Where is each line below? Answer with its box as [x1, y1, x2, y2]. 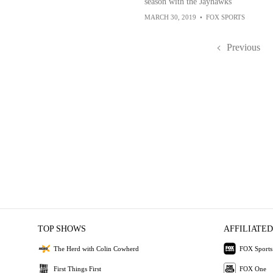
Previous [227, 42, 260, 52]
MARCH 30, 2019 [144, 13, 196, 21]
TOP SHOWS [37, 224, 86, 233]
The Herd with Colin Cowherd [53, 244, 139, 252]
